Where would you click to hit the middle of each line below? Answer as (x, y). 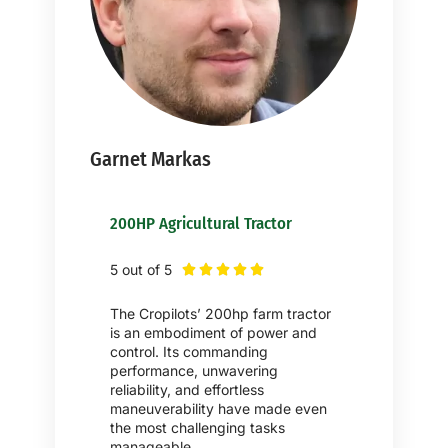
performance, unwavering (194, 370)
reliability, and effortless (187, 389)
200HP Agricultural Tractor (201, 222)
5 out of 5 (141, 269)
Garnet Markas (150, 158)
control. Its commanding (189, 351)
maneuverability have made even (218, 408)
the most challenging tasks (197, 427)
